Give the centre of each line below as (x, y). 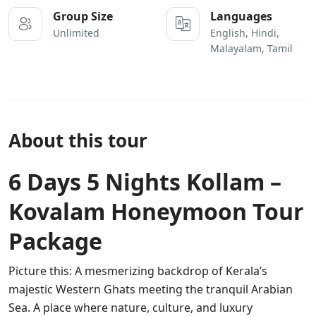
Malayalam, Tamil (251, 48)
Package (55, 241)
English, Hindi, (245, 32)
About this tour (78, 140)
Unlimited (76, 32)
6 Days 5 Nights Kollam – (145, 181)
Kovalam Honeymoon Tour (156, 211)
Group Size (83, 16)
